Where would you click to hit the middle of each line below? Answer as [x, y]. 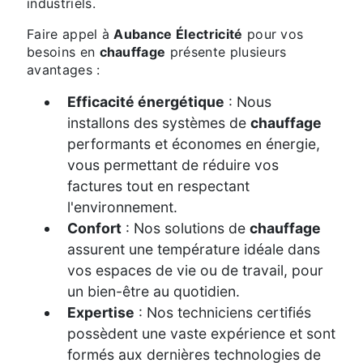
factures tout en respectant [158, 186]
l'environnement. [122, 207]
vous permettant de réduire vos [173, 165]
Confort [94, 228]
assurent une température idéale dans [194, 249]
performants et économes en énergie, [194, 144]
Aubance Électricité [178, 34]
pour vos [273, 34]
